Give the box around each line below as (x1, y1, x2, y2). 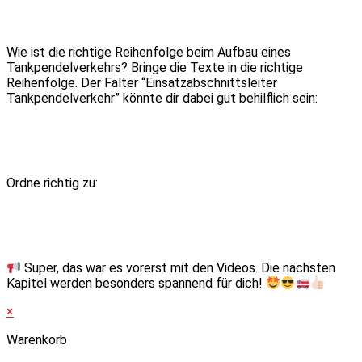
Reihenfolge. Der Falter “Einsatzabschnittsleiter (6, 75, 277, 91)
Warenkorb (6, 332, 67, 348)
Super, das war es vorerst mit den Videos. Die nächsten (21, 260, 336, 276)
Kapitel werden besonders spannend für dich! (6, 276, 266, 292)
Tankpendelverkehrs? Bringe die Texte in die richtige (6, 60, 303, 76)
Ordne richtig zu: (6, 175, 98, 192)
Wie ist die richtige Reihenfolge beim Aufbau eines (6, 44, 291, 61)
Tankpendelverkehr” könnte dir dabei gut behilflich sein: (6, 90, 318, 107)
